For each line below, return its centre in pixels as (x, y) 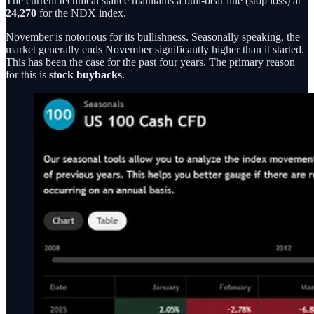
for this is (27, 74)
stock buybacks (86, 74)
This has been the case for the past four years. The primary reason (150, 62)
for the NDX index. (81, 13)
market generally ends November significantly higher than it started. (155, 49)
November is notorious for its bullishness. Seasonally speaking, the (153, 36)
